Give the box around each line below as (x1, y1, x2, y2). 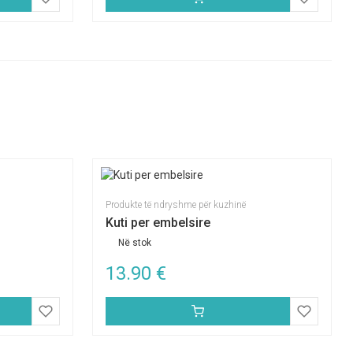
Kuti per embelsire (105, 215, 210, 230)
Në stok (117, 237, 151, 248)
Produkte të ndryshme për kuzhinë (105, 199, 246, 210)
